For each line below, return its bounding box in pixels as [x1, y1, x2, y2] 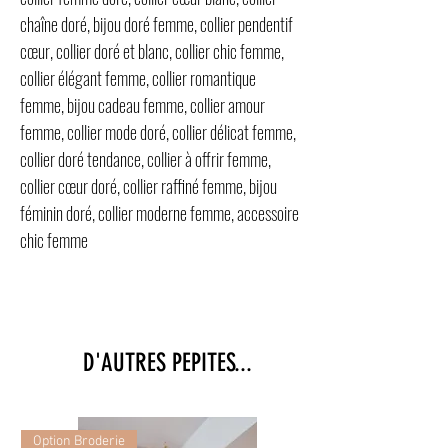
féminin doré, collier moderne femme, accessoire [20, 199, 299, 226]
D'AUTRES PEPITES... [82, 347, 252, 377]
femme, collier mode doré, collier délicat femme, [20, 118, 296, 145]
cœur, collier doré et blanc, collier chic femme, [20, 37, 284, 64]
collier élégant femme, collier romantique [20, 64, 256, 91]
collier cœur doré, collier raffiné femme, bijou [20, 172, 277, 199]
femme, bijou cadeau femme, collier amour [20, 91, 265, 118]
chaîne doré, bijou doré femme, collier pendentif [20, 10, 293, 37]
